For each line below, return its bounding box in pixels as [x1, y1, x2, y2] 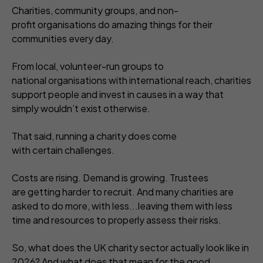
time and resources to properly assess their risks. [12, 214, 225, 226]
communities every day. [12, 32, 117, 45]
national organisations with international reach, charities [12, 74, 251, 86]
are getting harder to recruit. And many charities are [12, 186, 234, 198]
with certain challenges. [12, 144, 116, 156]
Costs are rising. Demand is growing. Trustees [12, 171, 208, 184]
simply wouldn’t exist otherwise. [12, 102, 152, 114]
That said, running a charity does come [12, 130, 177, 142]
